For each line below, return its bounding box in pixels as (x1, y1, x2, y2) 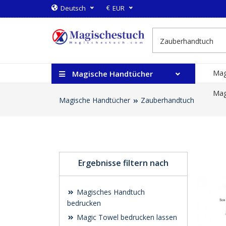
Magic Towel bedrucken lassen (75, 212, 177, 222)
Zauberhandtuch (141, 95, 194, 105)
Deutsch (61, 4, 86, 13)
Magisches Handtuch (75, 187, 145, 197)
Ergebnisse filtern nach (78, 157, 168, 168)
